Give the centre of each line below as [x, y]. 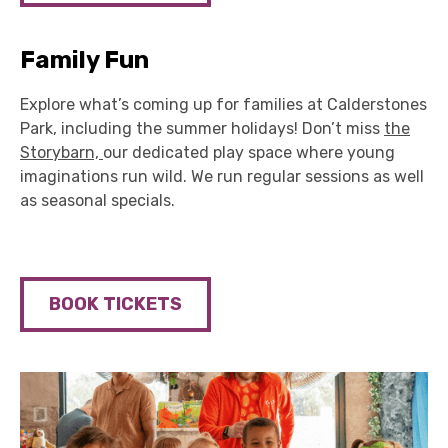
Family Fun [84, 60]
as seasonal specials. [97, 201]
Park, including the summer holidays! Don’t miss [202, 129]
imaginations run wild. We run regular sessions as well [222, 177]
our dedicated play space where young [249, 153]
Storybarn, [61, 153]
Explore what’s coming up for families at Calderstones [223, 105]
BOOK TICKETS [115, 304]
